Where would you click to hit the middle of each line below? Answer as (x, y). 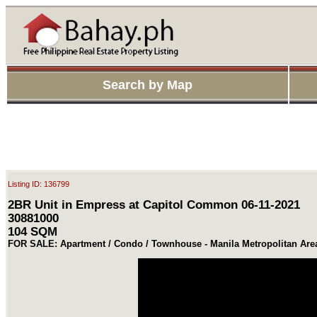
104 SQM (33, 231)
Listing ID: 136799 (39, 184)
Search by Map (148, 85)
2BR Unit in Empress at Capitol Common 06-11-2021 (154, 204)
